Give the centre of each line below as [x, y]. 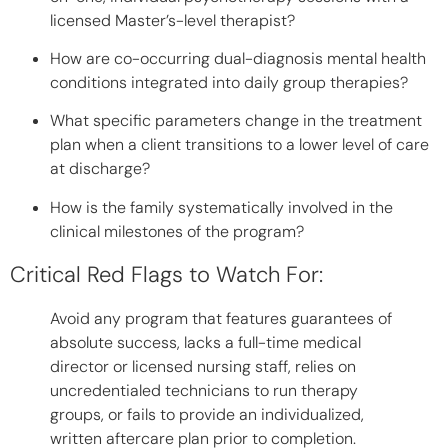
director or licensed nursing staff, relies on [203, 367]
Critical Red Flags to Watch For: [166, 275]
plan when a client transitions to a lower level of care [239, 145]
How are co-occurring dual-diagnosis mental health [238, 58]
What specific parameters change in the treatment [236, 121]
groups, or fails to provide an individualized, [207, 415]
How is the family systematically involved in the [221, 207]
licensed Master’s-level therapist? [172, 20]
